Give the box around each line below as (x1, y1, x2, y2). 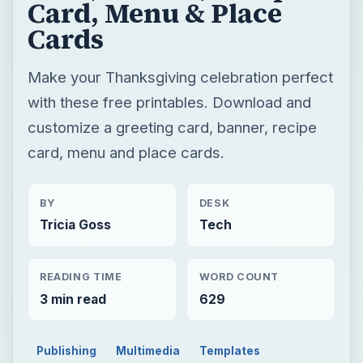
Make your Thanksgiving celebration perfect (27, 67, 333, 86)
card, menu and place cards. (27, 143, 224, 161)
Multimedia (116, 344, 181, 357)
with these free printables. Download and (27, 92, 311, 111)
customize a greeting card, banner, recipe (27, 117, 317, 136)
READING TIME (39, 271, 122, 284)
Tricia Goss (39, 216, 111, 233)
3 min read (39, 291, 106, 307)
